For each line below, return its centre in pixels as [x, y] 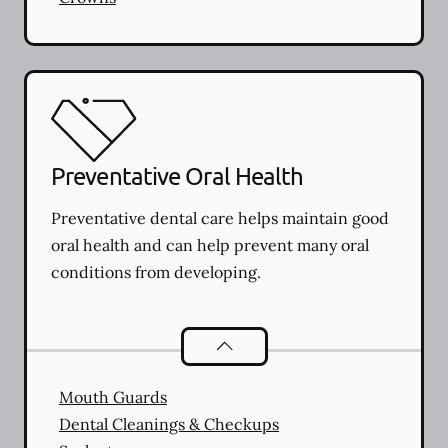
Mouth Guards [113, 396]
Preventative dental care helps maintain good [220, 217]
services [399, 342]
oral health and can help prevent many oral [210, 244]
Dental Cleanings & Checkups [169, 423]
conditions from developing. [156, 271]
